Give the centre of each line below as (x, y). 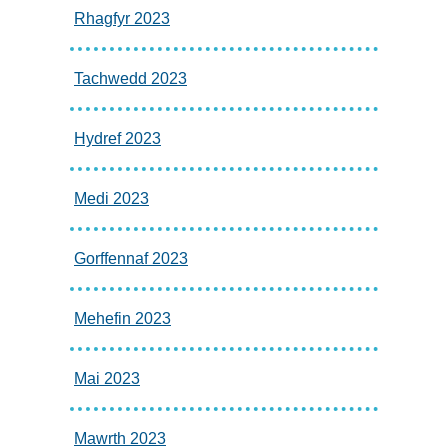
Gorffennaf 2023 (130, 258)
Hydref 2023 (117, 138)
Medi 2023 (111, 198)
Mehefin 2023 (122, 318)
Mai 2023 (106, 378)
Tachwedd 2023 (130, 78)
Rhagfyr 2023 (121, 18)
